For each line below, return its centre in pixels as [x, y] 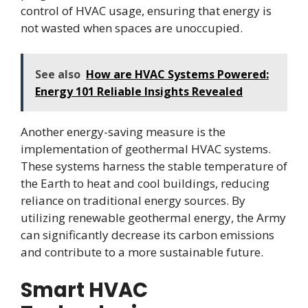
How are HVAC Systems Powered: [177, 75]
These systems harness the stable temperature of [154, 166]
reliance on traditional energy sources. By [133, 201]
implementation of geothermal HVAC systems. [146, 149]
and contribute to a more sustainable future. [142, 252]
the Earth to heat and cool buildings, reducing [145, 184]
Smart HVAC [84, 290]
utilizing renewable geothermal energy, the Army [153, 218]
